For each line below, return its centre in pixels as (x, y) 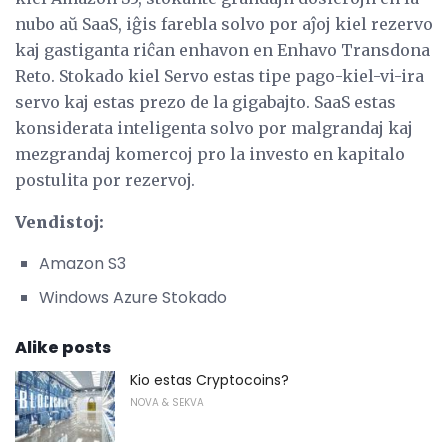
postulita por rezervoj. (105, 179)
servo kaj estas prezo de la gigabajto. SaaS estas (205, 101)
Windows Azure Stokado (133, 297)
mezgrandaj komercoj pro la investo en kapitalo (210, 153)
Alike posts (63, 347)
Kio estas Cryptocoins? (209, 379)
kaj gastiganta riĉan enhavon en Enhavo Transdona (222, 49)
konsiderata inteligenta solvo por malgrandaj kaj (214, 127)
